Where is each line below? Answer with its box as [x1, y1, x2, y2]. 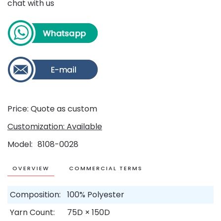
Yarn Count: [10, 207, 55, 218]
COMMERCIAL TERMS [69, 164, 143, 172]
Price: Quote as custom [7, 103, 97, 114]
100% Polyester [67, 189, 124, 200]
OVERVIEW [12, 164, 49, 172]
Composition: [10, 189, 61, 200]
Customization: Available [7, 121, 102, 132]
